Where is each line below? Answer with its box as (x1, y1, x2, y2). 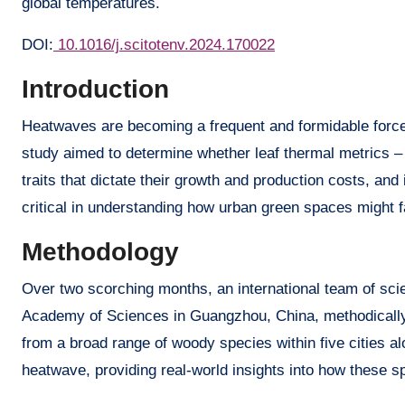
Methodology (22, 238, 179, 267)
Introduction (22, 75, 169, 104)
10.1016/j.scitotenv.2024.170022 (53, 36, 275, 54)
